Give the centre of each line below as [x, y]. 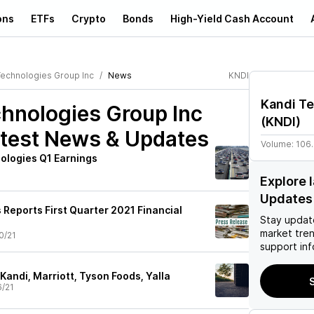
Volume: [278, 144]
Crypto [89, 18]
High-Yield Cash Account [232, 18]
